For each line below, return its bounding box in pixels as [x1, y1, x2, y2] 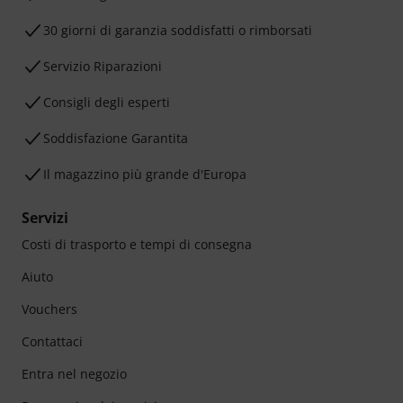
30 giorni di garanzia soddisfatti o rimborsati [43, 22, 312, 40]
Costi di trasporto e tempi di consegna [22, 236, 252, 254]
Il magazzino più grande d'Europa [43, 166, 246, 184]
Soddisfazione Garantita [43, 130, 188, 148]
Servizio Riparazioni [43, 58, 162, 76]
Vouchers [22, 300, 77, 318]
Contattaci [22, 333, 83, 351]
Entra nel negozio [22, 365, 127, 383]
